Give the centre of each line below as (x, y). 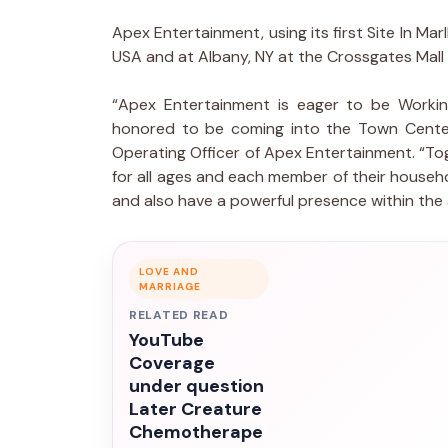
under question (196, 385)
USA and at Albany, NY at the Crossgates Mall (278, 56)
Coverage (172, 362)
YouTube (166, 339)
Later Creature (195, 408)
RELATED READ (179, 314)
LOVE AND (169, 271)
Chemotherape (196, 431)
